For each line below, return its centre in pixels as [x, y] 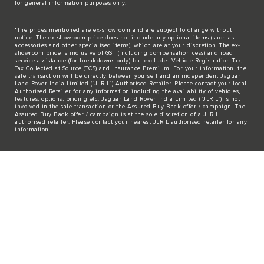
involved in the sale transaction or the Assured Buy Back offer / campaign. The [130, 107]
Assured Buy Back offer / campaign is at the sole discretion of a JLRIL [117, 115]
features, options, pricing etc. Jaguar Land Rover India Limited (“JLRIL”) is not [127, 99]
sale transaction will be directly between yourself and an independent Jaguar [128, 76]
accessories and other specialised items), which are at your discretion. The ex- [128, 46]
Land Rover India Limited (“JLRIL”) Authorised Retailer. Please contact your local [131, 84]
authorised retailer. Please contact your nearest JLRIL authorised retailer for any [131, 122]
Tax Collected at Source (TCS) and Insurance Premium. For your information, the [131, 69]
